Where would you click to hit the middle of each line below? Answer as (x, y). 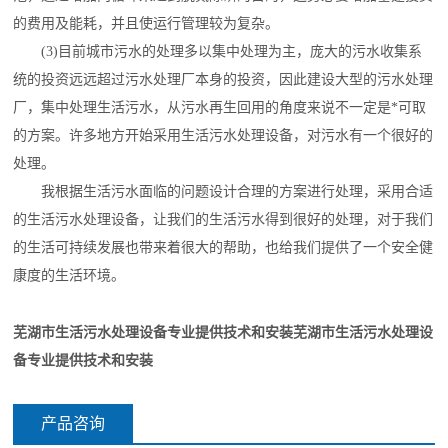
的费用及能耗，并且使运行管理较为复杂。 (146, 23)
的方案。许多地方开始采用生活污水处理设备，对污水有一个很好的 (223, 135)
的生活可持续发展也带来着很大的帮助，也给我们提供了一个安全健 (223, 247)
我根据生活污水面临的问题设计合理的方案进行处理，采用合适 (223, 191)
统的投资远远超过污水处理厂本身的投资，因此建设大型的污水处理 (223, 79)
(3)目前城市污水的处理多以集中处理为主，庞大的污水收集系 (218, 51)
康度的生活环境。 (69, 275)
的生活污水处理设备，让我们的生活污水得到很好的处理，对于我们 (223, 219)
